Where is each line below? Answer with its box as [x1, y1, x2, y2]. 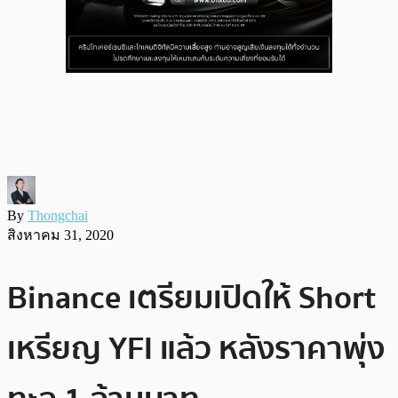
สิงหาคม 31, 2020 [7, 227, 114, 243]
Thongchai [28, 207, 88, 223]
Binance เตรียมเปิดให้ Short [7, 272, 376, 323]
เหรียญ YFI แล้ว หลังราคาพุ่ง [7, 322, 385, 374]
